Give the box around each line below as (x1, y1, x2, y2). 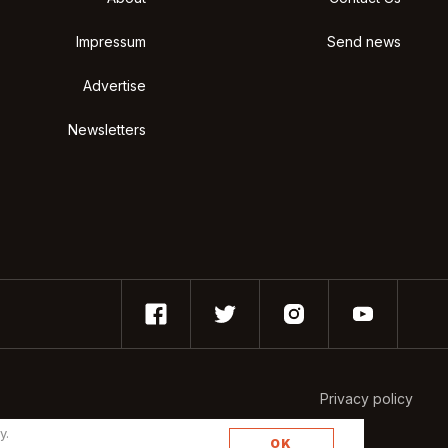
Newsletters (68, 121, 147, 138)
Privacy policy (320, 390, 413, 407)
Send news (326, 33, 401, 50)
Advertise (83, 77, 147, 94)
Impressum (76, 33, 147, 50)
